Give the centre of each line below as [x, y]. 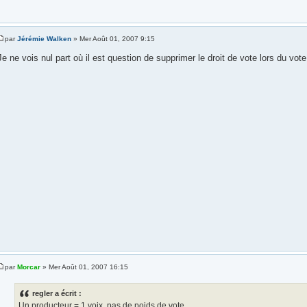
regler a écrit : [57, 293]
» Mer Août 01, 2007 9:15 [113, 38]
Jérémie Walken [44, 38]
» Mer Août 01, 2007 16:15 [84, 267]
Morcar [28, 267]
